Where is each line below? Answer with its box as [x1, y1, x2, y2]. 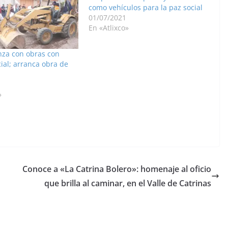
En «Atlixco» [88, 22, 129, 33]
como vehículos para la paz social [88, 2, 203, 12]
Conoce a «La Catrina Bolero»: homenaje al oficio [22, 163, 211, 175]
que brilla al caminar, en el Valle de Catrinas [44, 177, 211, 189]
